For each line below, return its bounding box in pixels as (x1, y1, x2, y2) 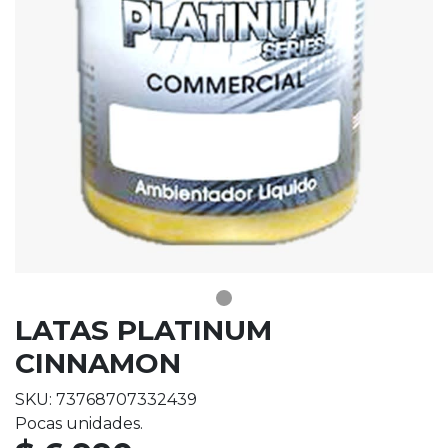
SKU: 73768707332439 (15, 390, 197, 410)
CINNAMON (15, 346, 181, 381)
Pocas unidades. (15, 414, 143, 434)
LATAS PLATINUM (15, 313, 272, 348)
